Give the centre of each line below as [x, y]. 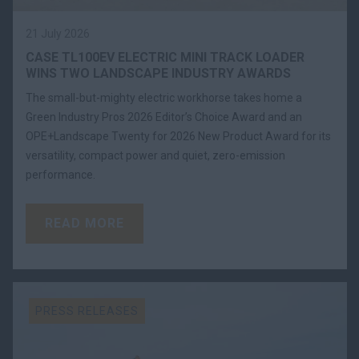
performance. [61, 174]
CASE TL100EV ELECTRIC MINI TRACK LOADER [165, 57]
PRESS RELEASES [87, 311]
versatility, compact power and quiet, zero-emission [155, 155]
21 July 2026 [58, 33]
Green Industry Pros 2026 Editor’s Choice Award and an [164, 117]
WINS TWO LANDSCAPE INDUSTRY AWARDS [158, 73]
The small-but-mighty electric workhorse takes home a [164, 97]
